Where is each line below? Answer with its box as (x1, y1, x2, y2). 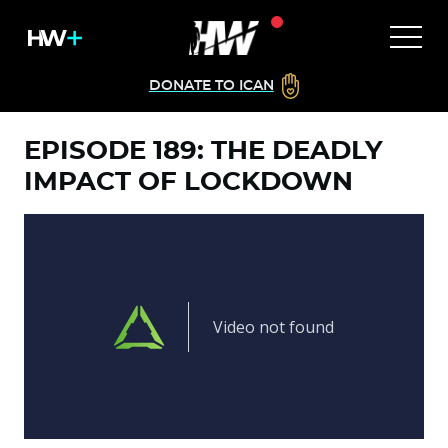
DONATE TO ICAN (148, 79, 274, 93)
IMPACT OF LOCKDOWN (24, 169, 353, 195)
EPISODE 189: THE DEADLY (24, 138, 383, 164)
